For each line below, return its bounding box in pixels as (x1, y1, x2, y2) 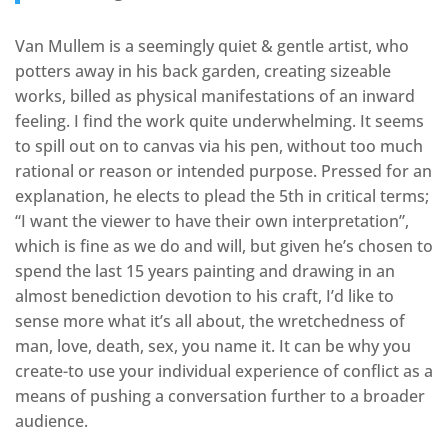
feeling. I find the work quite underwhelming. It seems (15, 110, 424, 133)
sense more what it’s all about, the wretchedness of (15, 310, 405, 333)
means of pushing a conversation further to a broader (15, 385, 425, 408)
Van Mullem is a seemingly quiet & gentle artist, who (15, 35, 409, 58)
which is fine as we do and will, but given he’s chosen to (15, 235, 433, 258)
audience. (15, 410, 88, 433)
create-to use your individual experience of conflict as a (15, 360, 433, 383)
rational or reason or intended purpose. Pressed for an (15, 160, 432, 183)
